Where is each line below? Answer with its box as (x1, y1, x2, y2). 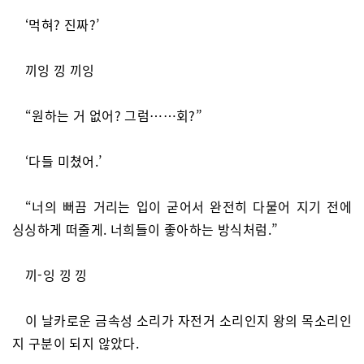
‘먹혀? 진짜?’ (25, 15, 100, 34)
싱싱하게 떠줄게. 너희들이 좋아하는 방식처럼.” (12, 219, 279, 239)
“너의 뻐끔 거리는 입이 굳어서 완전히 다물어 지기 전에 (25, 197, 352, 216)
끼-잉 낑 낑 (25, 265, 88, 284)
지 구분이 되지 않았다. (12, 333, 140, 353)
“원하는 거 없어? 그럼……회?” (25, 106, 203, 125)
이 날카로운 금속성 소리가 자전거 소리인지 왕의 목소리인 (25, 310, 352, 330)
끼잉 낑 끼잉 (25, 60, 95, 80)
